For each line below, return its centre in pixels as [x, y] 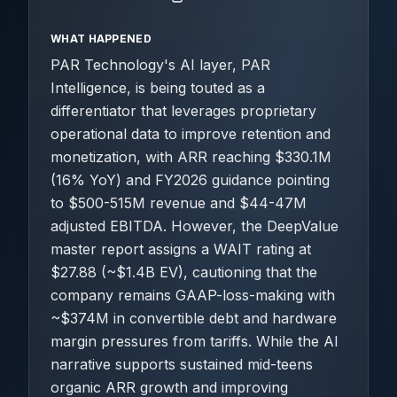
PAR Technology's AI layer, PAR [160, 65]
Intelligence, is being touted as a [158, 88]
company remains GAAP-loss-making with [193, 295]
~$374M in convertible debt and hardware [194, 318]
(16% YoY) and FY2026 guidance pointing [190, 180]
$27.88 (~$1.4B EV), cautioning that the [184, 272]
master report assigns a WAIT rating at [181, 249]
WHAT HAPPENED [101, 39]
